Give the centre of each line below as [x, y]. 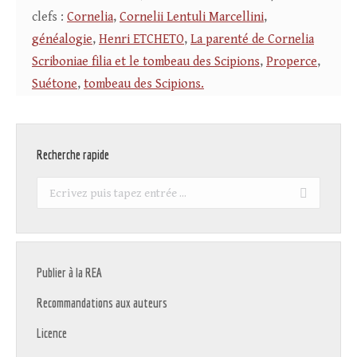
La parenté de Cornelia [252, 40]
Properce [292, 62]
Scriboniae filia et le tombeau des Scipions [146, 62]
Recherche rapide [73, 155]
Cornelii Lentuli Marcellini [192, 18]
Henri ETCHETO [141, 40]
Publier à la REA [69, 273]
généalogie [62, 40]
